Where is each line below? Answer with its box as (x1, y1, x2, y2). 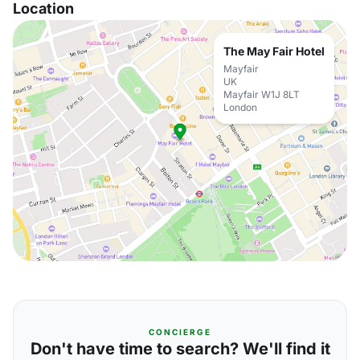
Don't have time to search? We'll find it (30, 339, 330, 358)
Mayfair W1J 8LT (223, 88, 300, 100)
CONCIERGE (149, 327, 211, 337)
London (223, 101, 257, 113)
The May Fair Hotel (223, 44, 325, 58)
